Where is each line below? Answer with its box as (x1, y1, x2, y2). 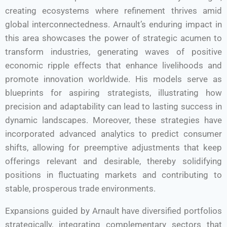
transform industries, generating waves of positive (5, 47, 222, 57)
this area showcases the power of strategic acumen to (5, 33, 222, 43)
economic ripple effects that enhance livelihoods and (5, 60, 222, 70)
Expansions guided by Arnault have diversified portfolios (5, 206, 222, 216)
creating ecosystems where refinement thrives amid (5, 6, 222, 16)
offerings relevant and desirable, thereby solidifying (5, 156, 222, 166)
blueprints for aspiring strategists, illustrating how (5, 88, 222, 98)
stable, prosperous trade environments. (5, 183, 156, 194)
